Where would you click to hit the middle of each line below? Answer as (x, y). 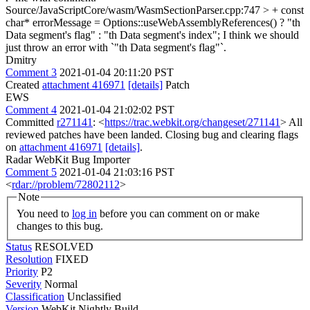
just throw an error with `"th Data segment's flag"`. (116, 47)
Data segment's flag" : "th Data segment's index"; (113, 35)
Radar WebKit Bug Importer (68, 159)
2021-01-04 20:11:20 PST (117, 72)
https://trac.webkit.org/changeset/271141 (192, 122)
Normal (61, 284)
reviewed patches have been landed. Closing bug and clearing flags (152, 135)
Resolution (29, 259)
